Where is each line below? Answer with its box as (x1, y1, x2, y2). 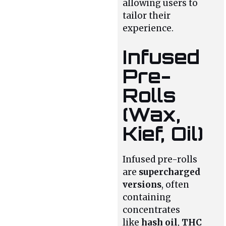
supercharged (139, 166, 201, 178)
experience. (123, 22, 174, 34)
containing (123, 192, 172, 203)
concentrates (123, 204, 181, 216)
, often (161, 179, 190, 191)
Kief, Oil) (123, 122, 204, 146)
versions (123, 179, 162, 191)
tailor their (123, 10, 171, 21)
